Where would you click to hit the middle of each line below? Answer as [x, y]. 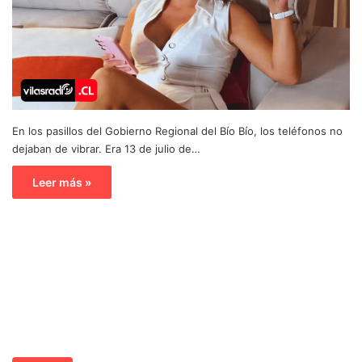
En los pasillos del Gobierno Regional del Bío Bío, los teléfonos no [177, 130]
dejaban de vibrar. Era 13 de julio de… [106, 148]
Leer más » [62, 182]
